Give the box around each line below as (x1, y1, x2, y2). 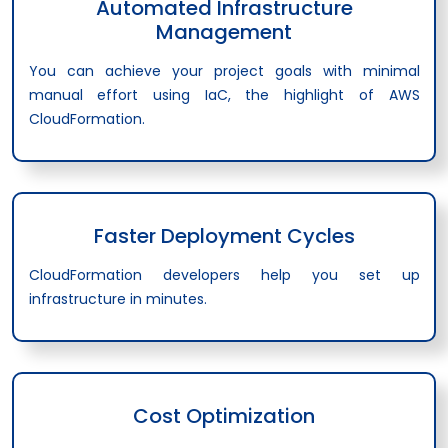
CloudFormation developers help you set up (28, 264, 420, 285)
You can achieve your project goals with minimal (28, 60, 420, 81)
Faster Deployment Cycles (93, 221, 355, 250)
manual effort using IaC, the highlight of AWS (28, 84, 420, 105)
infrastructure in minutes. (28, 288, 207, 309)
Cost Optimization (133, 401, 315, 430)
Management (156, 17, 292, 46)
